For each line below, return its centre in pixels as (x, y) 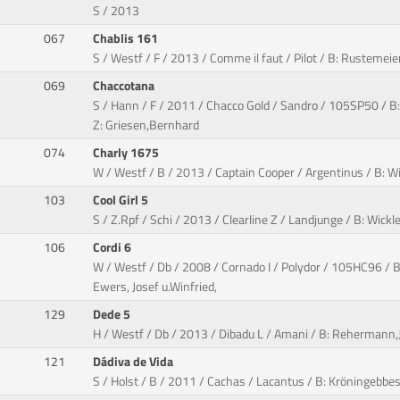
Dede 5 (113, 315)
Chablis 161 (127, 39)
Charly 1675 (128, 153)
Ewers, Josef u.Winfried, (155, 287)
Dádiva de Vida (135, 362)
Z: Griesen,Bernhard (146, 125)
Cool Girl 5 (122, 200)
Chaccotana (125, 86)
